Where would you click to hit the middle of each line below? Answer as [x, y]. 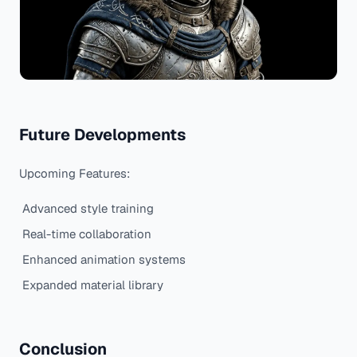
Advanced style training [88, 208]
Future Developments [102, 134]
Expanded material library [93, 284]
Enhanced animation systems [104, 259]
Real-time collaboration [87, 233]
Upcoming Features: [75, 173]
